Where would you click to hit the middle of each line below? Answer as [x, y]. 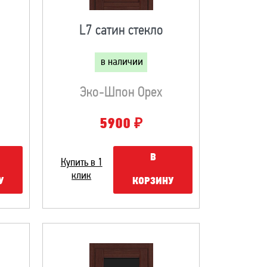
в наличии [122, 62]
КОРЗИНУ [153, 181]
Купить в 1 [81, 163]
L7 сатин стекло [121, 31]
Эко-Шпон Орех [121, 93]
